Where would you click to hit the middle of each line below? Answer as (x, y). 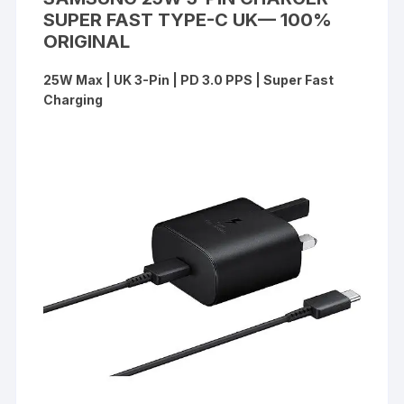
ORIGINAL (87, 42)
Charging (73, 100)
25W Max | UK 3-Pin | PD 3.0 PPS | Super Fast (189, 80)
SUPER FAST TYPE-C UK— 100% (188, 20)
